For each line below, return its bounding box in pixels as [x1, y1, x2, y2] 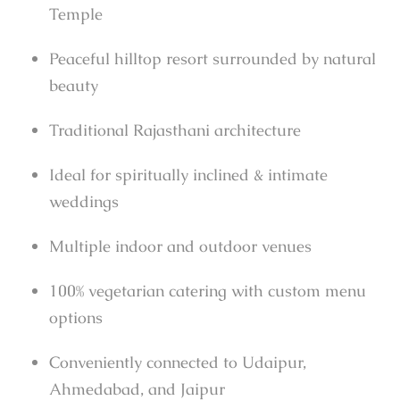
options [49, 307, 103, 329]
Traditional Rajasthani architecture [49, 120, 301, 141]
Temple [49, 4, 103, 25]
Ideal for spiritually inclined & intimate [49, 164, 328, 186]
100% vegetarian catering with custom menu [49, 280, 366, 302]
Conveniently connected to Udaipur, [49, 352, 306, 373]
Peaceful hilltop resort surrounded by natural [49, 48, 376, 70]
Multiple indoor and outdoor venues [49, 236, 312, 257]
